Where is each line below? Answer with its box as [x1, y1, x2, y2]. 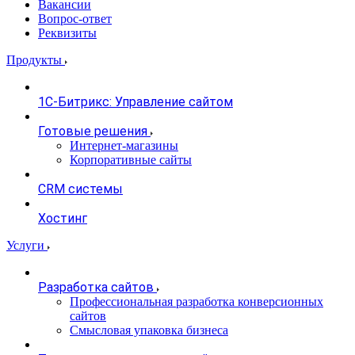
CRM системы [38, 181, 123, 197]
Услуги [6, 239, 48, 253]
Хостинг [38, 211, 87, 227]
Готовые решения [38, 124, 147, 139]
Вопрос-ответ [38, 12, 112, 26]
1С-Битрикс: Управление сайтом [38, 94, 233, 110]
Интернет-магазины [70, 139, 178, 153]
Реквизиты [38, 26, 97, 40]
